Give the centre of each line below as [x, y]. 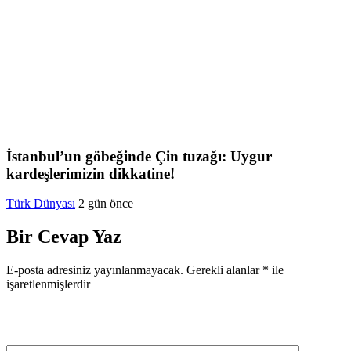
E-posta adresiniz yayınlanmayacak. [95, 270]
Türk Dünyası [41, 204]
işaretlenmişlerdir [48, 284]
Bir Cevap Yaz [64, 237]
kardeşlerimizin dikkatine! [90, 173]
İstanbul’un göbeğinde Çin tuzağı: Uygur [139, 156]
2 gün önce [106, 204]
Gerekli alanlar [224, 270]
